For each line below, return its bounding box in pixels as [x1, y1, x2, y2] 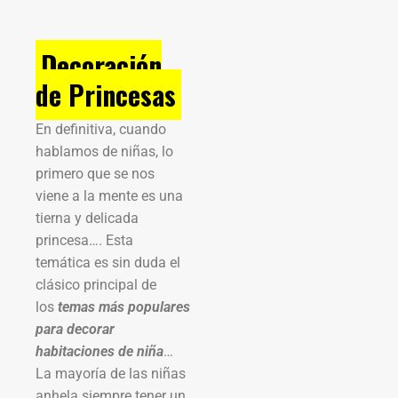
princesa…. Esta [36, 231, 133, 249]
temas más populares [58, 298, 190, 315]
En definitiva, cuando [36, 120, 166, 138]
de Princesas [36, 74, 176, 115]
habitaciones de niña [36, 342, 163, 360]
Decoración [41, 44, 162, 85]
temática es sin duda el [36, 253, 180, 271]
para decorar [36, 320, 115, 338]
